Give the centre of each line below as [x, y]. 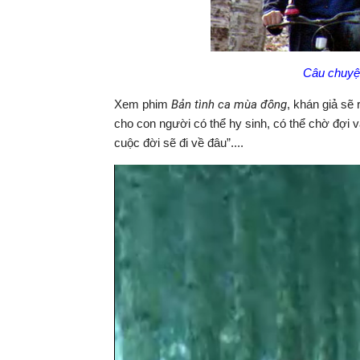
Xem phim [143, 104]
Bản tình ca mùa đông [229, 104]
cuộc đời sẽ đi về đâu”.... [179, 142]
